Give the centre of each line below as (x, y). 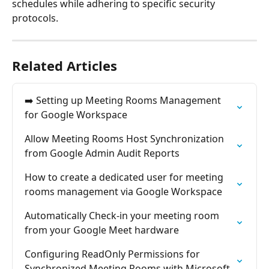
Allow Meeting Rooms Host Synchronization (125, 138)
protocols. (35, 18)
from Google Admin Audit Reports (102, 153)
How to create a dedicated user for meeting (125, 177)
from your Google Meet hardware (102, 230)
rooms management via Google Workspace (123, 191)
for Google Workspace (76, 114)
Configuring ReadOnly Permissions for (113, 254)
